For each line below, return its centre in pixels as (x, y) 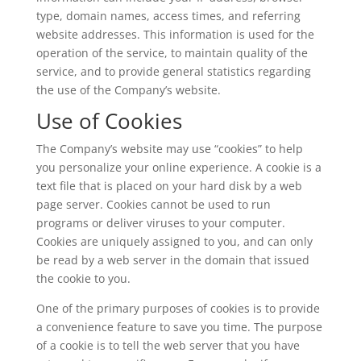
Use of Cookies (109, 121)
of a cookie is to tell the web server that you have (168, 345)
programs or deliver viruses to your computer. (160, 223)
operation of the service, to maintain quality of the (172, 53)
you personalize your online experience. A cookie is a (178, 167)
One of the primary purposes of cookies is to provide (178, 308)
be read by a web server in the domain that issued (172, 260)
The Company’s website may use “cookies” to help (169, 149)
